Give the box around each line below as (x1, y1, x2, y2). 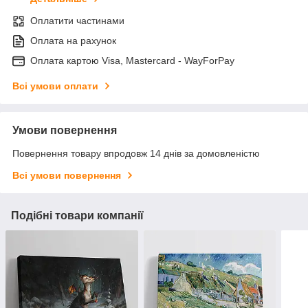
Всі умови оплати (12, 80, 98, 92)
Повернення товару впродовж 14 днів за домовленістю (12, 148, 260, 159)
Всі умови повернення (12, 170, 121, 181)
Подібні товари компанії (11, 210, 144, 222)
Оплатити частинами (30, 15, 124, 27)
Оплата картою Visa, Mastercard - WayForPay (30, 55, 234, 67)
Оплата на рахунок (30, 35, 116, 47)
